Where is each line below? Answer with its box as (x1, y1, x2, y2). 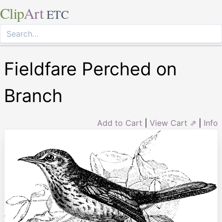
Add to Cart (97, 118, 142, 128)
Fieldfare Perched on (4, 58, 177, 80)
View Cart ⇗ (150, 118, 196, 128)
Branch (4, 85, 62, 107)
